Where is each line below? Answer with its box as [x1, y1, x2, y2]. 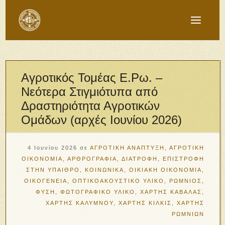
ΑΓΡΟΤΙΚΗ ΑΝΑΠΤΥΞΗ [89, 145, 165, 151]
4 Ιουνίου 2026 [27, 145, 77, 151]
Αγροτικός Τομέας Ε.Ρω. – [21, 71, 163, 84]
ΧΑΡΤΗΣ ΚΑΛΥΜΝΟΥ [45, 200, 114, 206]
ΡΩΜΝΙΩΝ [171, 211, 204, 217]
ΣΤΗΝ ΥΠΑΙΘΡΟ [26, 167, 80, 173]
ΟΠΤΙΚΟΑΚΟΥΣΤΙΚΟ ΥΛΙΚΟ [72, 178, 164, 184]
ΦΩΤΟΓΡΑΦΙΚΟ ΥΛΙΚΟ [60, 189, 135, 195]
